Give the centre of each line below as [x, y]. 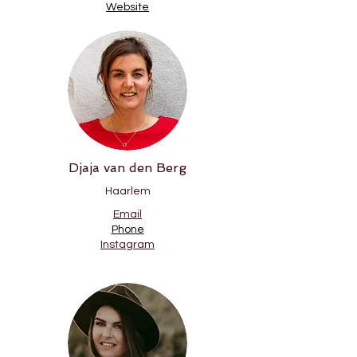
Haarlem [127, 191]
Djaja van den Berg [127, 168]
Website [127, 7]
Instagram [127, 245]
